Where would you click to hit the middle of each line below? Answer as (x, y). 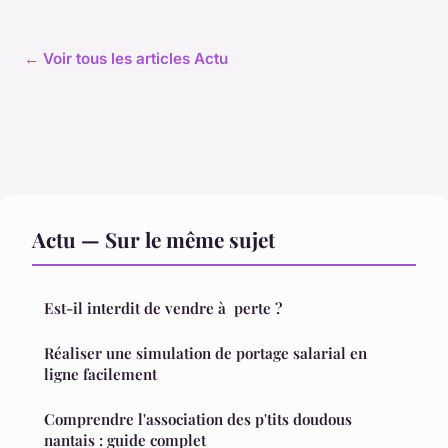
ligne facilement (100, 374)
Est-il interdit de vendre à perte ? (163, 308)
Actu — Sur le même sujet (153, 239)
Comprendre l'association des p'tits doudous (135, 419)
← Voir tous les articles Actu (126, 59)
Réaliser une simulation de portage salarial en (205, 353)
